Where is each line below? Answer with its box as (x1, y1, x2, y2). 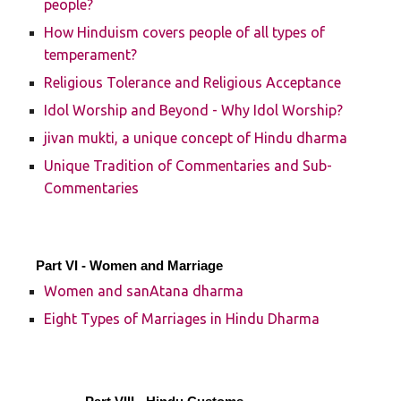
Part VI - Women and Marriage (36, 259, 224, 273)
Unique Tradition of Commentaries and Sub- (44, 158, 333, 174)
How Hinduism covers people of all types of (44, 24, 326, 40)
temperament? (44, 47, 138, 63)
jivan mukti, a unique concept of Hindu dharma (44, 130, 348, 146)
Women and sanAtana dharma (44, 283, 244, 299)
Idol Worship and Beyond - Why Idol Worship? (44, 102, 344, 118)
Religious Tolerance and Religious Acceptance (44, 74, 342, 90)
